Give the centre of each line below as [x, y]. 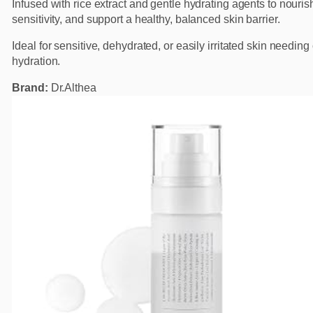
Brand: [30, 88]
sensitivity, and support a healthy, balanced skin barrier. [146, 20]
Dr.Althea [72, 88]
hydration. [36, 61]
